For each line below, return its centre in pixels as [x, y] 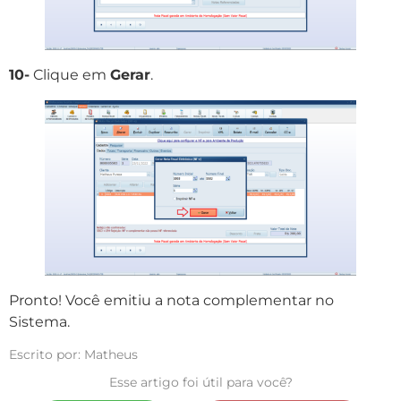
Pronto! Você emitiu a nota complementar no [171, 300]
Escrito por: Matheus [73, 354]
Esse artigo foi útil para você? [200, 383]
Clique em [70, 74]
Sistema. [39, 321]
